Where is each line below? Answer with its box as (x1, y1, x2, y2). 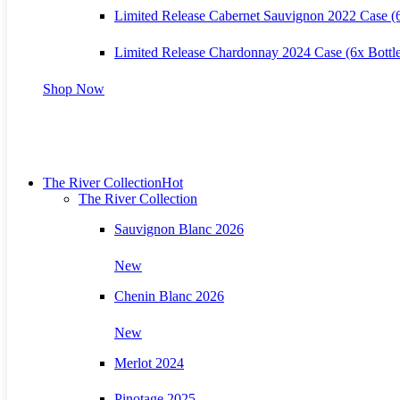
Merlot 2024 (114, 354, 184, 371)
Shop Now (43, 80, 104, 96)
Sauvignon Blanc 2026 (114, 221, 244, 237)
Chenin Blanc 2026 (114, 287, 224, 304)
